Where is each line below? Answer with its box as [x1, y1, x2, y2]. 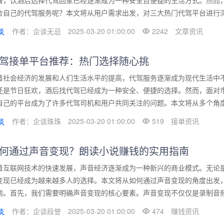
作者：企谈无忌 [12, 26, 61, 36]
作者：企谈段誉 [12, 206, 61, 216]
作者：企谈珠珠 [12, 116, 61, 126]
